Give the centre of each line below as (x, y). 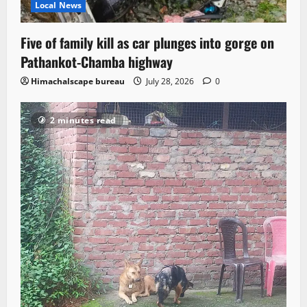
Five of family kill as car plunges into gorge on (147, 43)
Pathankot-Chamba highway (97, 62)
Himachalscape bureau (78, 82)
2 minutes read (83, 121)
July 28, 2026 (170, 82)
